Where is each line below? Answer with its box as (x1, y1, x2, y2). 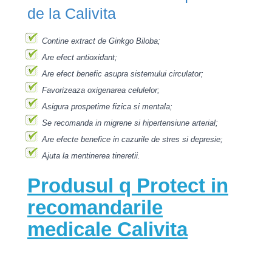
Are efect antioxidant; (42, 53, 117, 62)
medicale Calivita (27, 218, 188, 240)
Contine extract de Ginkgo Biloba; (42, 36, 160, 46)
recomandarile (27, 196, 163, 219)
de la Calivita (27, 5, 116, 22)
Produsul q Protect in (27, 174, 228, 197)
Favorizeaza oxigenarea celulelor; (42, 86, 160, 95)
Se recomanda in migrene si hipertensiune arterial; (42, 118, 218, 127)
